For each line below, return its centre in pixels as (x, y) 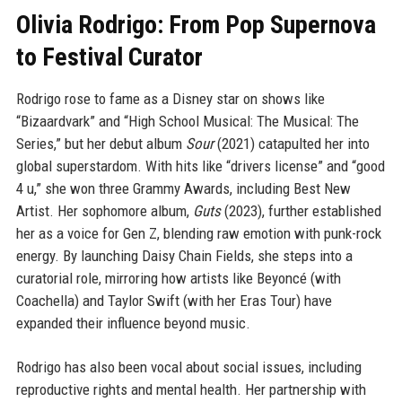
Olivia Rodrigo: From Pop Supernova (196, 24)
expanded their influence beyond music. (133, 323)
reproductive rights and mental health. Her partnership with (191, 389)
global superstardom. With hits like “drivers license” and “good (200, 166)
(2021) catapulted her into (291, 143)
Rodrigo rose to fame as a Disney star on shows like (170, 98)
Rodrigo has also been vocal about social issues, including (188, 367)
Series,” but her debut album (100, 143)
